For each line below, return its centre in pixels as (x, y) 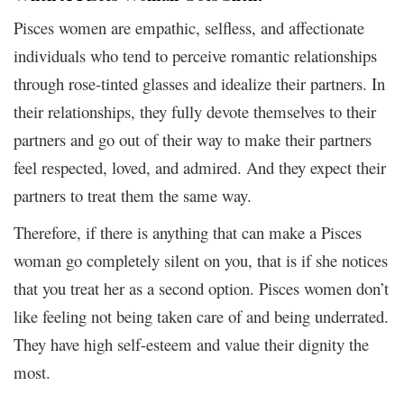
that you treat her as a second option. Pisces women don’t (201, 288)
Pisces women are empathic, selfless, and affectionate (189, 27)
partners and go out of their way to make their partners (193, 139)
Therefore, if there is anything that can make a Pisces (188, 232)
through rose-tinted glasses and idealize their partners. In (199, 83)
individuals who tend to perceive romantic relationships (195, 55)
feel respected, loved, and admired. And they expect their (200, 167)
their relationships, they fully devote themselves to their (195, 111)
